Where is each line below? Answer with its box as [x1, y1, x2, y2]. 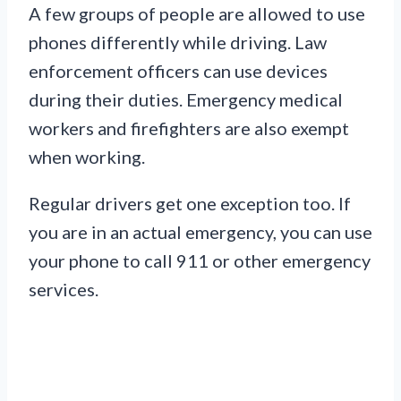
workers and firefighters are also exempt [29, 117, 349, 140]
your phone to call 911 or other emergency [29, 250, 371, 272]
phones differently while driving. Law [29, 31, 327, 54]
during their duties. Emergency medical [29, 89, 343, 111]
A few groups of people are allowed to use [29, 3, 365, 25]
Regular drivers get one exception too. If [29, 192, 351, 215]
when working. [29, 146, 145, 168]
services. [29, 278, 98, 301]
